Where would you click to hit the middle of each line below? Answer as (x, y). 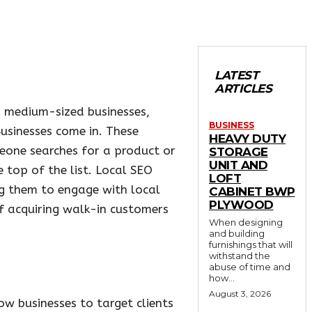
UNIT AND (238, 165)
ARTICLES (243, 89)
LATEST (236, 76)
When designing (246, 223)
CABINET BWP (252, 192)
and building (237, 234)
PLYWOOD (241, 205)
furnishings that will (251, 245)
